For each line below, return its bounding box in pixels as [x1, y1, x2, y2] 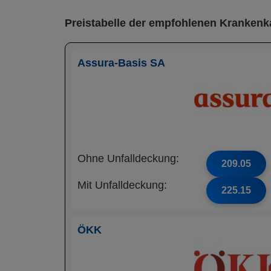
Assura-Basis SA [77, 57, 165, 69]
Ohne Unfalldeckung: [77, 152, 179, 165]
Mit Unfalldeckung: [77, 179, 167, 191]
